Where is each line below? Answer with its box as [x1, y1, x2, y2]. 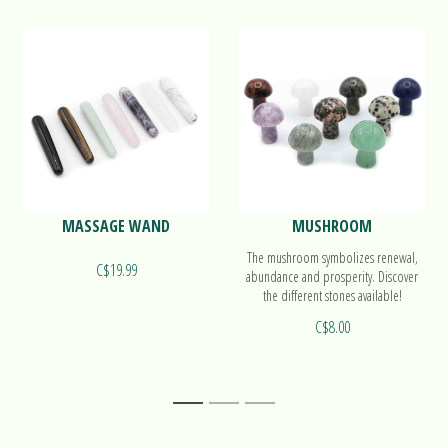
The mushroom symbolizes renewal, [246, 248, 418, 267]
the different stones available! [262, 286, 402, 305]
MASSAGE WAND [62, 215, 170, 237]
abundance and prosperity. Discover [246, 267, 418, 286]
